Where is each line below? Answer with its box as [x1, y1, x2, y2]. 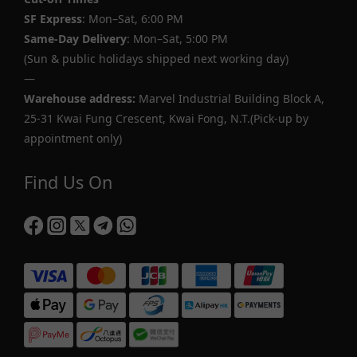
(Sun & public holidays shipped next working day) [24, 51, 288, 66]
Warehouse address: [24, 91, 135, 106]
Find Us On [24, 171, 112, 194]
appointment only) [24, 131, 122, 146]
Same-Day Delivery [24, 31, 127, 46]
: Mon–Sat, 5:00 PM [127, 31, 228, 46]
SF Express [24, 11, 82, 26]
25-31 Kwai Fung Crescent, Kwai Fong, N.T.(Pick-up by [24, 111, 308, 126]
